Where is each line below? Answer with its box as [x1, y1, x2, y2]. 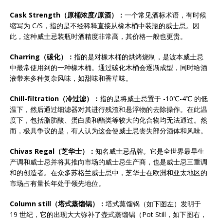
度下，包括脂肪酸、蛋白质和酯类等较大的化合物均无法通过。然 [10, 115, 207, 125]
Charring [10, 52, 40, 61]
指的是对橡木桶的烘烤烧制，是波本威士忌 [74, 52, 203, 61]
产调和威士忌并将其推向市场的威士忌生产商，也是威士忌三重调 [10, 157, 207, 166]
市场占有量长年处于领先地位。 [10, 179, 105, 188]
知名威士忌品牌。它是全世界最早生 [95, 146, 204, 156]
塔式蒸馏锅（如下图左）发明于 [106, 199, 201, 208]
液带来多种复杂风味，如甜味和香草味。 [10, 73, 132, 83]
